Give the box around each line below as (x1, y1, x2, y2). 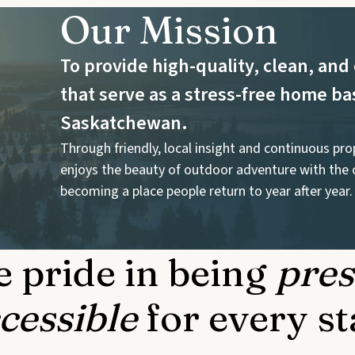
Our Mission (60, 6, 278, 54)
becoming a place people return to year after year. (60, 181, 353, 202)
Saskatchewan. (60, 109, 188, 138)
